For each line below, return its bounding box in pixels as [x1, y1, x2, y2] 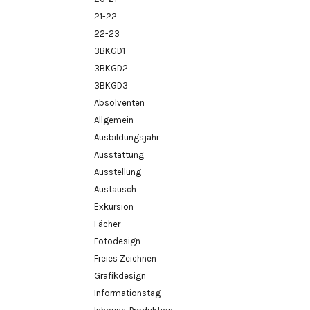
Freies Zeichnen [94, 253, 156, 264]
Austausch [94, 184, 136, 194]
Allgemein [94, 115, 134, 125]
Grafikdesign [94, 271, 146, 281]
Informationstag [94, 288, 161, 298]
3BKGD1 [94, 46, 125, 56]
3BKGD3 [94, 80, 128, 91]
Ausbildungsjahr [94, 132, 159, 143]
